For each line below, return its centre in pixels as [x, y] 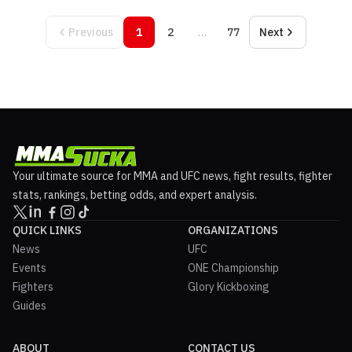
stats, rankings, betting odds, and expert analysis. [135, 194]
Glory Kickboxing [229, 286]
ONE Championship [233, 268]
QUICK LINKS [47, 230]
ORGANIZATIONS [233, 230]
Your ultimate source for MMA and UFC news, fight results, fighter [172, 176]
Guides [29, 305]
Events [29, 268]
